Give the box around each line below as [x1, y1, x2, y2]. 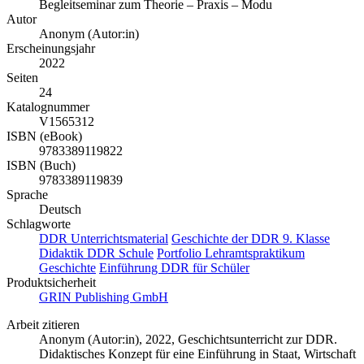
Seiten [6, 71, 38, 85]
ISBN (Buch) [6, 158, 76, 173]
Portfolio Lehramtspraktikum [157, 246, 305, 261]
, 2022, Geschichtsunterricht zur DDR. [139, 332, 337, 347]
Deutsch [39, 202, 81, 217]
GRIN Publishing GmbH [39, 290, 168, 305]
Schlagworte [6, 217, 71, 232]
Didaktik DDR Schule [39, 246, 154, 261]
